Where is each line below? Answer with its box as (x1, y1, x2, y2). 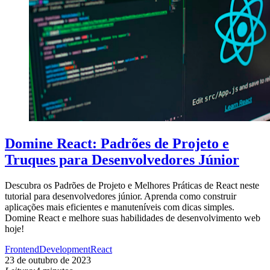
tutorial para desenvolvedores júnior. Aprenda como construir (5, 190, 236, 201)
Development (39, 243, 90, 254)
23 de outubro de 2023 (5, 254, 91, 265)
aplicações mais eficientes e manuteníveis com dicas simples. (5, 201, 234, 212)
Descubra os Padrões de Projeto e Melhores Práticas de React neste (5, 180, 259, 190)
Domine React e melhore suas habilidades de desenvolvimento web (5, 212, 260, 223)
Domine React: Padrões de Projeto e (5, 135, 229, 151)
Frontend (5, 243, 39, 254)
